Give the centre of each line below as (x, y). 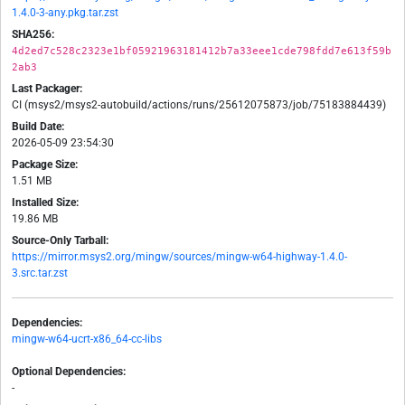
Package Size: (45, 165)
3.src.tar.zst (40, 273)
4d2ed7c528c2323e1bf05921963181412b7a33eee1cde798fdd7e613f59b (202, 51)
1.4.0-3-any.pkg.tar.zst (65, 13)
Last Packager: (47, 89)
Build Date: (38, 127)
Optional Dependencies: (69, 372)
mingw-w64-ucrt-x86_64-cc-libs (87, 339)
